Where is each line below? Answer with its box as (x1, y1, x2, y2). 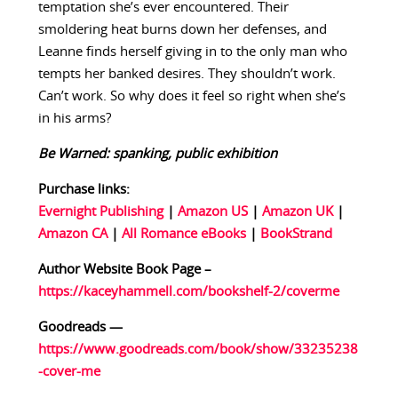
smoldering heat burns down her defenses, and (37, 23, 327, 37)
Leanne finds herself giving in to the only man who (37, 45, 347, 60)
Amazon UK (261, 205, 333, 219)
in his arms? (37, 112, 111, 126)
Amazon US (177, 205, 248, 219)
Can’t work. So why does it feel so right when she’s (37, 90, 346, 104)
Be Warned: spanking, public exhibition (37, 147, 277, 162)
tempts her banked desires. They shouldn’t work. (37, 68, 336, 82)
